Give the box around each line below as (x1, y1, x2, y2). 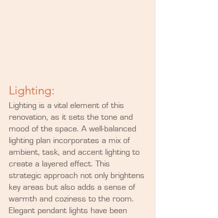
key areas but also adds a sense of (9, 183, 138, 192)
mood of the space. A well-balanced (9, 125, 139, 134)
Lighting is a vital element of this (9, 101, 127, 110)
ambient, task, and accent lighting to (9, 148, 142, 157)
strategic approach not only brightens (9, 171, 147, 181)
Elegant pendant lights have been (9, 206, 129, 216)
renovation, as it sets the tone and (9, 113, 135, 122)
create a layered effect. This (9, 160, 112, 169)
